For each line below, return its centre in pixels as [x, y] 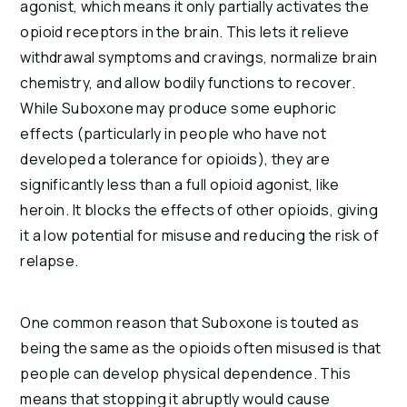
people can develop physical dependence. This [185, 374]
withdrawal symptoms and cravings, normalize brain [199, 58]
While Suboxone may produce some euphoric [179, 109]
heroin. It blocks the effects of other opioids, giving [199, 210]
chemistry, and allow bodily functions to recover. [188, 83]
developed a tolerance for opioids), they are [175, 159]
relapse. [50, 261]
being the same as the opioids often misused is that [201, 348]
